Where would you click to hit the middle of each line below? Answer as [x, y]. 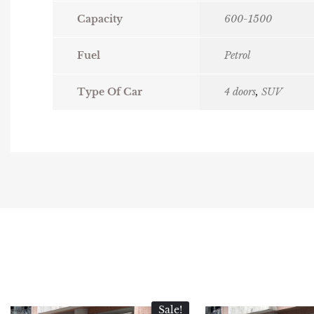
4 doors [240, 92]
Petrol [237, 56]
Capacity [100, 19]
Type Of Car [110, 92]
